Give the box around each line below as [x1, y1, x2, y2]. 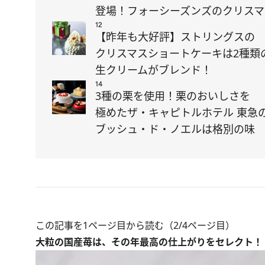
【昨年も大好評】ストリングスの [95, 30, 255, 44]
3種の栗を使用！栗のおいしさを [95, 89, 250, 103]
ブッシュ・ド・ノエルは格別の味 [95, 122, 255, 136]
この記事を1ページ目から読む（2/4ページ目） [35, 219, 235, 232]
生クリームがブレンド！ [95, 63, 212, 77]
